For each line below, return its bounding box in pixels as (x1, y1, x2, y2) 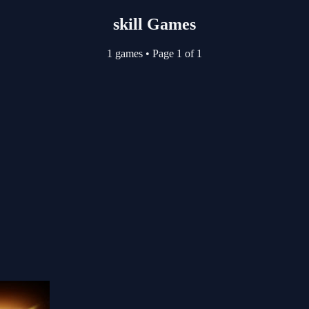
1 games (107, 47, 146, 59)
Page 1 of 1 (150, 47, 202, 59)
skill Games (113, 14, 196, 33)
